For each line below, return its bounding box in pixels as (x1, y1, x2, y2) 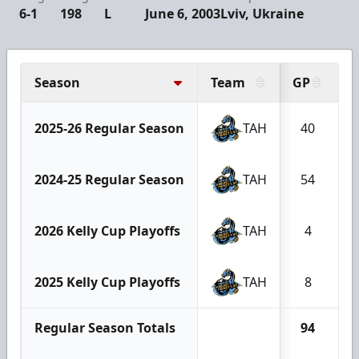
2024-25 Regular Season (34, 170, 184, 188)
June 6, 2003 (145, 4, 221, 22)
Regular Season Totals (34, 318, 175, 337)
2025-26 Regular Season (34, 119, 184, 137)
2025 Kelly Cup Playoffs (34, 272, 180, 291)
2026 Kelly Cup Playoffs (34, 221, 180, 240)
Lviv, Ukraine (220, 4, 305, 22)
